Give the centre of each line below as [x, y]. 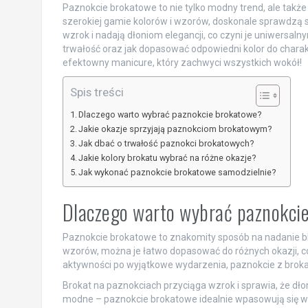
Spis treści [97, 92]
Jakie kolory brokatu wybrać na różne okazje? [167, 157]
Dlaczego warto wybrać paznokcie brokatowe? [170, 114]
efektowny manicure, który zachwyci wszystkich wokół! [182, 62]
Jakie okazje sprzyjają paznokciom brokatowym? [175, 129]
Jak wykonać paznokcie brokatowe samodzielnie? [177, 172]
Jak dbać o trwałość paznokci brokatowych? [166, 143]
